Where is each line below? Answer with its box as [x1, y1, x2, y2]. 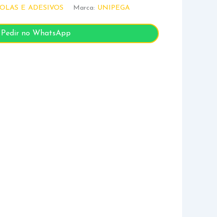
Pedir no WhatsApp [1, 30, 71, 38]
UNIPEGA [97, 4, 130, 12]
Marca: [73, 4, 98, 12]
